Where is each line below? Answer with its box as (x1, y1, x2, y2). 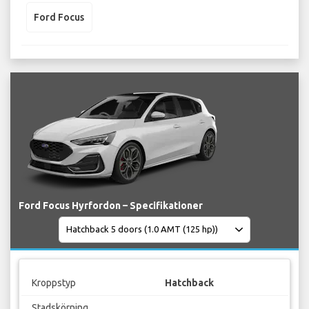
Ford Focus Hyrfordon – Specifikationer (19, 199, 203, 211)
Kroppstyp (31, 277, 76, 289)
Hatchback (165, 277, 214, 289)
